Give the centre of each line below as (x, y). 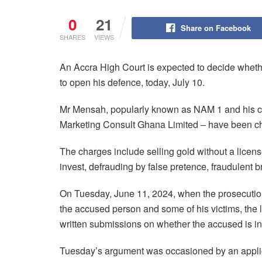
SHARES (73, 37)
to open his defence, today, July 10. (132, 82)
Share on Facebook (216, 27)
